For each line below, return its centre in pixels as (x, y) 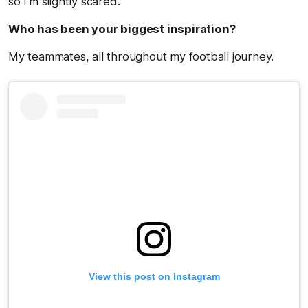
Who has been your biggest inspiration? (122, 29)
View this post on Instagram (154, 276)
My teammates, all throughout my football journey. (141, 56)
